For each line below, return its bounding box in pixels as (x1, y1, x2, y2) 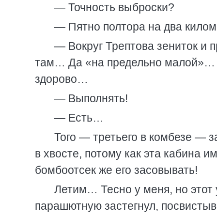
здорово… (35, 73, 88, 85)
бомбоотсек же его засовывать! (35, 164, 198, 176)
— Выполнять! (54, 92, 128, 105)
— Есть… (54, 111, 104, 124)
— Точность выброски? (54, 1, 174, 14)
